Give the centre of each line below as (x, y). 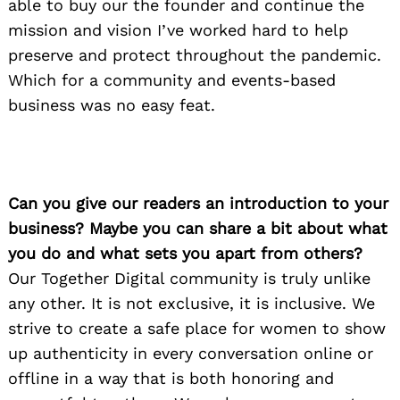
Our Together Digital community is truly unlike (189, 278)
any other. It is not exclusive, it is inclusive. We (192, 303)
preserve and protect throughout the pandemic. (195, 54)
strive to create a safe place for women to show (197, 328)
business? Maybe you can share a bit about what (198, 228)
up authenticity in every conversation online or (191, 353)
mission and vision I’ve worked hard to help (178, 29)
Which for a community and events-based (172, 79)
